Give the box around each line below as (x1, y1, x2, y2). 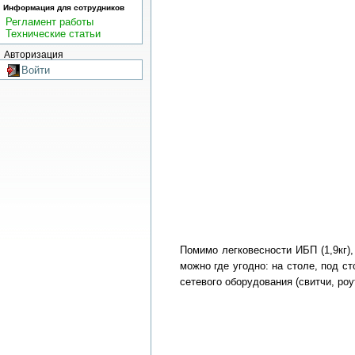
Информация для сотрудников (2, 3, 124, 13)
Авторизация (3, 49, 63, 59)
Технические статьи (5, 28, 101, 40)
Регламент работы (5, 16, 94, 29)
